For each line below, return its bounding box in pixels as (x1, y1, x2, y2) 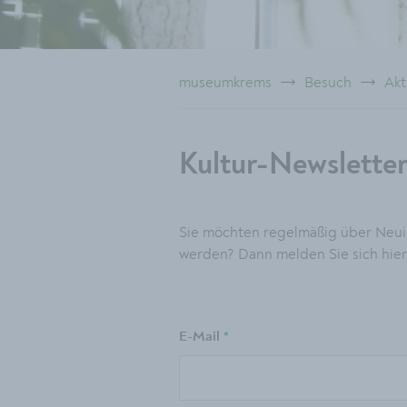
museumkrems (179, 73, 272, 92)
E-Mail (179, 329, 223, 344)
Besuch (304, 73, 352, 92)
